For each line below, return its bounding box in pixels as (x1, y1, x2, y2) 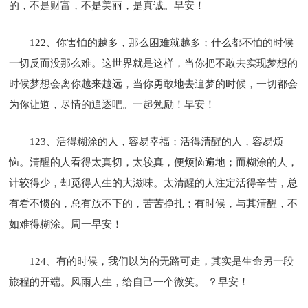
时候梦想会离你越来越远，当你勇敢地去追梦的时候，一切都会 (9, 78, 298, 89)
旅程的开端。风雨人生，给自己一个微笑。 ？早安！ (9, 276, 250, 287)
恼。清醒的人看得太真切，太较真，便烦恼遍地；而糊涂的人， (9, 156, 298, 168)
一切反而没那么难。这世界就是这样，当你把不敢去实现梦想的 (9, 57, 298, 69)
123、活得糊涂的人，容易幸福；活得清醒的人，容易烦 (30, 135, 284, 147)
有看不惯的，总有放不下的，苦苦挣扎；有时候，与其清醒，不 (9, 197, 298, 209)
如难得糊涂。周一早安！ (9, 218, 123, 230)
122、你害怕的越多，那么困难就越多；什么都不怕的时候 (30, 36, 294, 48)
